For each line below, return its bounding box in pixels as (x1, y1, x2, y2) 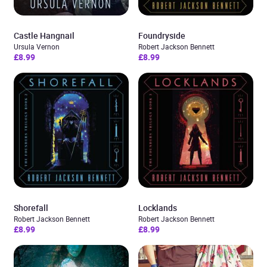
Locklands (138, 202, 177, 213)
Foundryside (138, 30, 185, 41)
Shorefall (14, 202, 48, 213)
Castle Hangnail (14, 30, 74, 41)
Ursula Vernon (14, 42, 60, 51)
